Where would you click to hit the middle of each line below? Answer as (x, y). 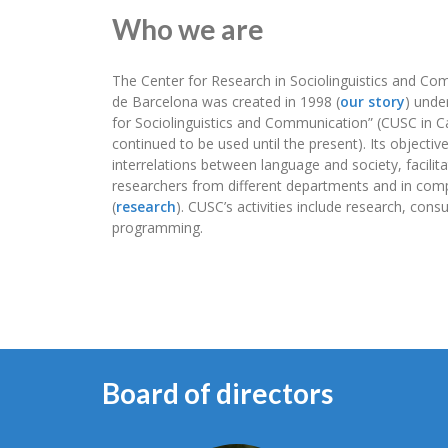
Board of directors (217, 392)
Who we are (188, 29)
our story (372, 101)
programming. (157, 227)
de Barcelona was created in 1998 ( (226, 101)
